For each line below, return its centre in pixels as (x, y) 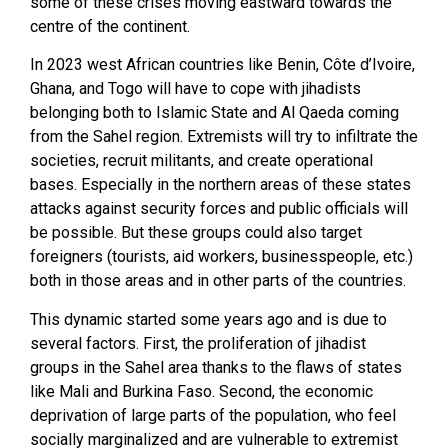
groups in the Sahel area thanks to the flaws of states (216, 367)
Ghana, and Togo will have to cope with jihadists (195, 89)
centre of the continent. (110, 26)
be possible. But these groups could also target (196, 233)
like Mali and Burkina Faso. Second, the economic (201, 391)
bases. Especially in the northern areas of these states (220, 185)
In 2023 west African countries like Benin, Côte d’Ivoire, (222, 65)
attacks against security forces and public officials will (219, 209)
